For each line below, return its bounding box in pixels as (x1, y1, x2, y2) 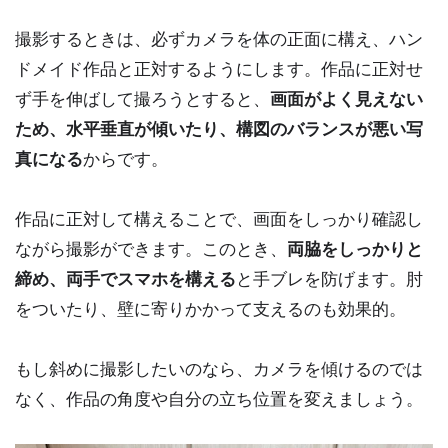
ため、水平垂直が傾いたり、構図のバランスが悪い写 (15, 118, 423, 139)
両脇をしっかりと (287, 238, 423, 259)
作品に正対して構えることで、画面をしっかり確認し (15, 208, 423, 229)
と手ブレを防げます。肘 (236, 268, 423, 289)
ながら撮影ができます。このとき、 (15, 238, 287, 259)
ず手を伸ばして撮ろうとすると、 (15, 88, 270, 109)
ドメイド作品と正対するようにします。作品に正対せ (15, 58, 423, 79)
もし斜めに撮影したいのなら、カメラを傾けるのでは (15, 358, 423, 379)
